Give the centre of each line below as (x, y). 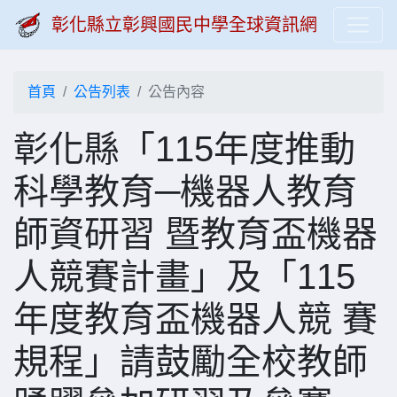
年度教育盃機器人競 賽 (195, 319)
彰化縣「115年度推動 (184, 149)
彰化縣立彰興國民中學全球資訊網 (184, 25)
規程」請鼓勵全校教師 (191, 362)
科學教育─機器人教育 (185, 191)
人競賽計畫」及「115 (184, 276)
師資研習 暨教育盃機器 (195, 234)
